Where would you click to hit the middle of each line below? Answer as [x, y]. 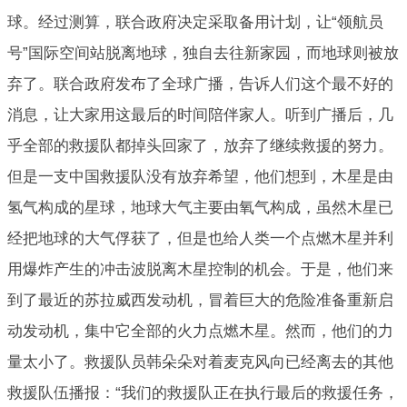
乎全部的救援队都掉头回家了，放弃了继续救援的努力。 [200, 145]
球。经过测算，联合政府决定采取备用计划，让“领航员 [195, 22]
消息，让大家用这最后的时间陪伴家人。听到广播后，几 [200, 114]
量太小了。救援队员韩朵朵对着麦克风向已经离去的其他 [200, 362]
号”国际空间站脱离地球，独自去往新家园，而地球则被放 [203, 53]
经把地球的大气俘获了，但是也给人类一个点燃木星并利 [200, 238]
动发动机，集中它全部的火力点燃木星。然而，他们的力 [200, 331]
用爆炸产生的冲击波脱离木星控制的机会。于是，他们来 [200, 269]
